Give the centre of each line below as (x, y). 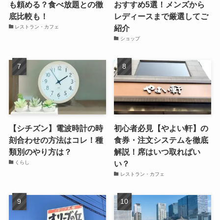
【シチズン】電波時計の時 (56, 128)
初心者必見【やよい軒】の (161, 128)
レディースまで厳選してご (161, 16)
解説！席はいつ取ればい (157, 152)
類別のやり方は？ (40, 152)
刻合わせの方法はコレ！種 (56, 140)
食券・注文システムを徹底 (161, 140)
